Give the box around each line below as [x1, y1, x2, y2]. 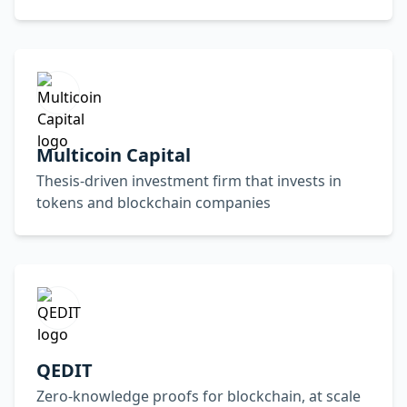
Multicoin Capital [36, 143, 191, 167]
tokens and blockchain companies [36, 193, 271, 213]
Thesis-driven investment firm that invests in [36, 171, 342, 191]
